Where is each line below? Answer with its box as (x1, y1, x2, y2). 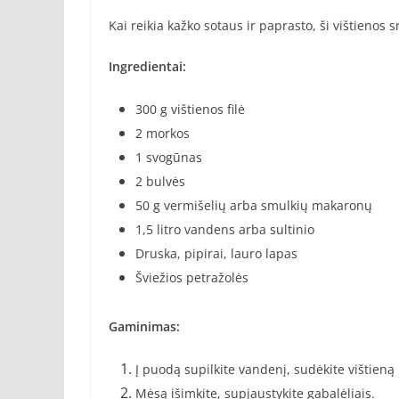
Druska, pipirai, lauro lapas (135, 245, 297, 263)
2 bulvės (135, 173, 185, 191)
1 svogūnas (135, 149, 202, 167)
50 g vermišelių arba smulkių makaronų (135, 197, 372, 215)
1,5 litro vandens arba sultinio (135, 221, 314, 239)
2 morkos (135, 125, 190, 142)
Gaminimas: (109, 318, 180, 336)
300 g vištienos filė (135, 101, 245, 118)
